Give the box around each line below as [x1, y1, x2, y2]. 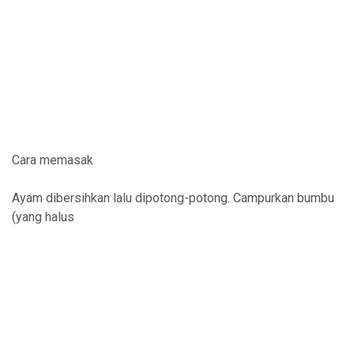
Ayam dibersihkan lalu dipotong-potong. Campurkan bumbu [12, 190, 334, 205]
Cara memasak [12, 152, 93, 168]
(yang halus [12, 209, 74, 224]
